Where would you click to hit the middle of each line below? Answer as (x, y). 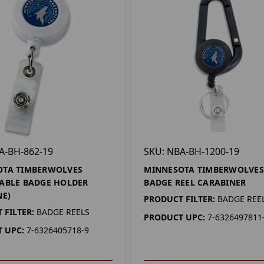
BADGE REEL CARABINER (195, 182)
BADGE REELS (63, 212)
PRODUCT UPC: (175, 217)
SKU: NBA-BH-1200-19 (192, 151)
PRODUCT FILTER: (180, 199)
